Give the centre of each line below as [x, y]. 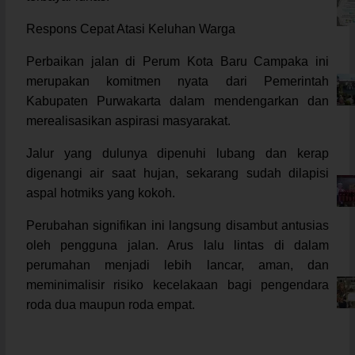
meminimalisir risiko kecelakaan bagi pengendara [177, 284]
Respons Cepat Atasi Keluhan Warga [130, 29]
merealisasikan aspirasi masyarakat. [128, 120]
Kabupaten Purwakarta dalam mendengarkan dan [177, 101]
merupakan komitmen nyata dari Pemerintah [177, 81]
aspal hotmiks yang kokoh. [100, 193]
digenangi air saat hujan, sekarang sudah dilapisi [177, 173]
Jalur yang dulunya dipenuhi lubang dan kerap [177, 153]
